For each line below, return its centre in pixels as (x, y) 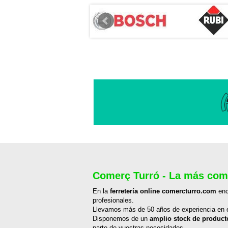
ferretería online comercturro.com (163, 191)
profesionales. (113, 201)
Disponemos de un (121, 219)
